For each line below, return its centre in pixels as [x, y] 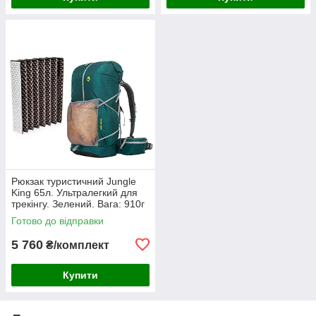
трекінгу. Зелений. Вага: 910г [78, 203]
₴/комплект [76, 245]
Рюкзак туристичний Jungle [74, 181]
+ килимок [35, 215]
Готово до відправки [57, 220]
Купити [80, 275]
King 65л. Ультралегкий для [74, 192]
